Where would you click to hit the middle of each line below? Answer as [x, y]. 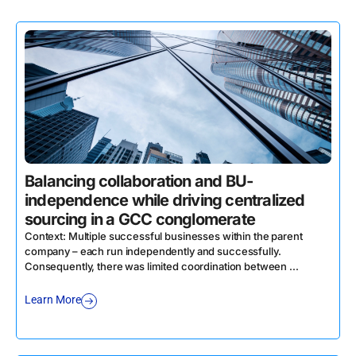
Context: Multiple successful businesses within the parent [164, 236]
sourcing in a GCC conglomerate [140, 219]
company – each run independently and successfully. [153, 251]
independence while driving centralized [165, 200]
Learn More [53, 300]
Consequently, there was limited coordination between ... [162, 266]
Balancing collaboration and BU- [139, 181]
